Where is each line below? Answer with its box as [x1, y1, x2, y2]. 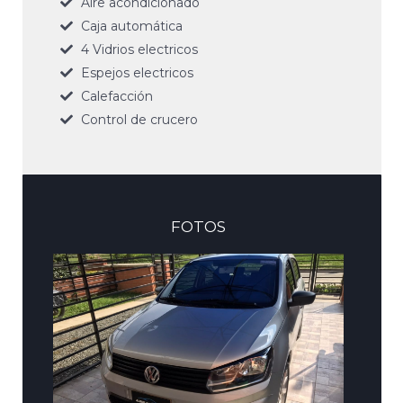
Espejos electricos [80, 64, 193, 81]
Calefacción [80, 87, 153, 104]
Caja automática [80, 17, 183, 34]
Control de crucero [80, 111, 198, 128]
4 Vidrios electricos [80, 40, 198, 58]
